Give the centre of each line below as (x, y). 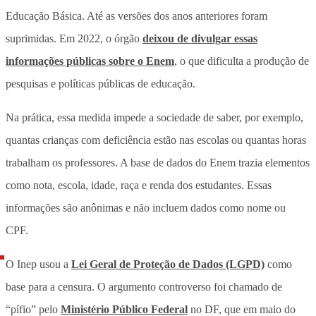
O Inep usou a (38, 264)
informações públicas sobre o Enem (90, 61)
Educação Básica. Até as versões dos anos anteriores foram (136, 16)
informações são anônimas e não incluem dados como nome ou (146, 207)
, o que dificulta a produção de (242, 61)
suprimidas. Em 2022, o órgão (74, 38)
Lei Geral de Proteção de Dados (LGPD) (168, 264)
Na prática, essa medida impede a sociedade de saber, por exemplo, (154, 117)
